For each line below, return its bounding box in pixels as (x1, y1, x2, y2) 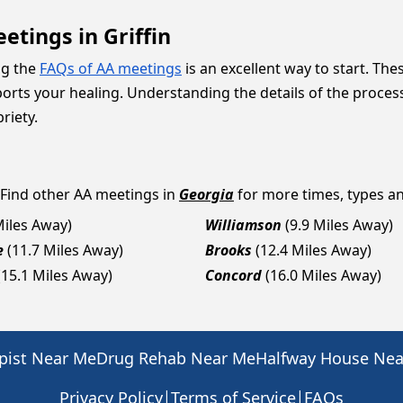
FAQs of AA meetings (40, 58, 182, 78)
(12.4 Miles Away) (255, 240, 372, 260)
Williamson (205, 215, 282, 235)
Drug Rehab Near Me (96, 347, 255, 369)
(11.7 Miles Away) (7, 240, 123, 260)
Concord (205, 265, 262, 285)
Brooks (205, 240, 252, 260)
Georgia (179, 184, 234, 204)
